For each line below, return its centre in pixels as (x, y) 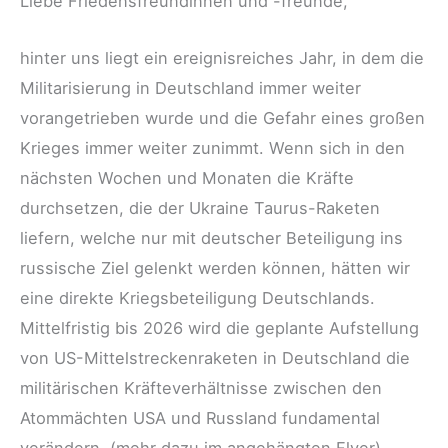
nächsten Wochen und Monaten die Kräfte (187, 177)
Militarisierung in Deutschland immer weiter (190, 87)
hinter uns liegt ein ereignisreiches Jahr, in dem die (222, 57)
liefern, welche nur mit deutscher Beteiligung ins (211, 237)
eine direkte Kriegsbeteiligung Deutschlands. (197, 297)
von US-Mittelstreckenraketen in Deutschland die (215, 357)
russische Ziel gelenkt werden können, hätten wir (215, 267)
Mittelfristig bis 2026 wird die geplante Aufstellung (219, 327)
